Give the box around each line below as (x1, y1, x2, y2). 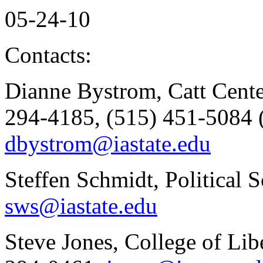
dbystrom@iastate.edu (5, 130, 211, 156)
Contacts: (5, 42, 92, 68)
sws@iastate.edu (5, 193, 157, 218)
